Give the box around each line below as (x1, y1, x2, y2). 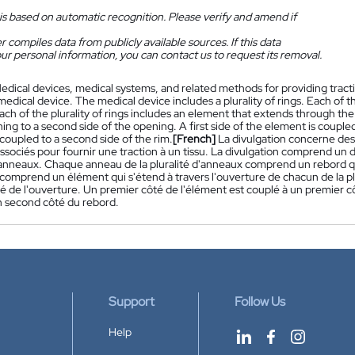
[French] (173, 132, 216, 146)
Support (109, 293, 155, 310)
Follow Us (235, 293, 285, 310)
